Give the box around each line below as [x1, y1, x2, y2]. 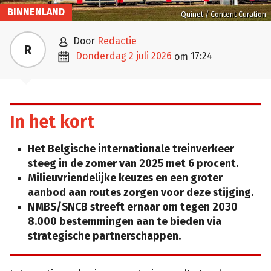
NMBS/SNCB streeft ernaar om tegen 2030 [28, 200, 238, 214]
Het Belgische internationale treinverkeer [28, 142, 234, 155]
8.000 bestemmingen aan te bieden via [28, 215, 221, 228]
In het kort [10, 112, 94, 132]
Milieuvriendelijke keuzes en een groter [28, 171, 223, 184]
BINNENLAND [7, 6, 65, 18]
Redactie [97, 35, 137, 47]
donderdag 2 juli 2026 [82, 50, 172, 62]
